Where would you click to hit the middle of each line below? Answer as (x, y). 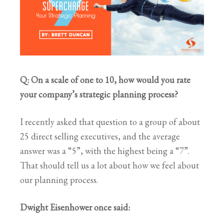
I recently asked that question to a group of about (110, 121)
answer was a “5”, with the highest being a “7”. (105, 150)
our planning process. (59, 179)
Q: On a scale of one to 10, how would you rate (105, 79)
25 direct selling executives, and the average (100, 136)
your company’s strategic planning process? (99, 94)
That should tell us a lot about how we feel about (109, 165)
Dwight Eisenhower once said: (75, 207)
